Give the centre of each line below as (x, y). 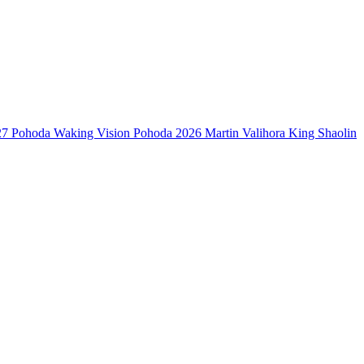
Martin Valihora (245, 133)
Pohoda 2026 (167, 133)
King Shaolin (323, 133)
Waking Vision (92, 133)
